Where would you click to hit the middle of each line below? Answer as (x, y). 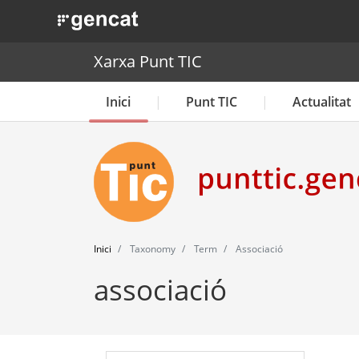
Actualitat (322, 101)
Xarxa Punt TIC (148, 62)
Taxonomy (151, 248)
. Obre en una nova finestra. (134, 17)
